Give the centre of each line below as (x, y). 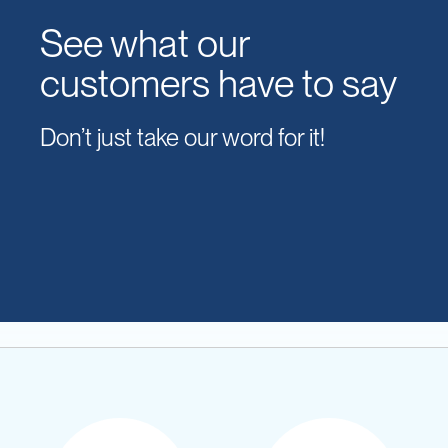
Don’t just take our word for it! (182, 137)
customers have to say (218, 83)
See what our (144, 43)
